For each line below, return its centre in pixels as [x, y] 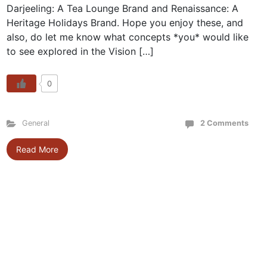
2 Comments [224, 123]
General [35, 123]
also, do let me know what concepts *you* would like [127, 37]
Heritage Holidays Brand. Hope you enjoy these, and [125, 23]
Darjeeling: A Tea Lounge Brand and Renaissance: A [122, 8]
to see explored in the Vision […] [80, 51]
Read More [37, 149]
